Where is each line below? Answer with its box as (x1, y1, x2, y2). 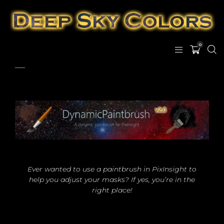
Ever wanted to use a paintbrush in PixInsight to (27, 164, 196, 174)
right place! (91, 185, 132, 195)
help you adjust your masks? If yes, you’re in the (29, 175, 195, 184)
